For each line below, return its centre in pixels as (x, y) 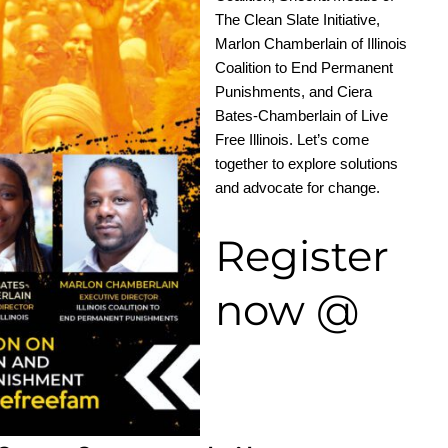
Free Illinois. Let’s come (291, 140)
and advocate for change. (297, 188)
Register (301, 256)
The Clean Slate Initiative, (297, 20)
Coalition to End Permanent (303, 68)
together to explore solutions (306, 164)
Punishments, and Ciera (293, 92)
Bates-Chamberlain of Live (301, 116)
